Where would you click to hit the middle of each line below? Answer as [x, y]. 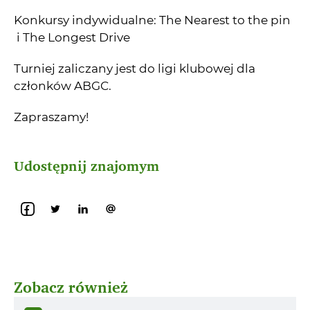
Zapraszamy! [51, 117]
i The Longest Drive [72, 38]
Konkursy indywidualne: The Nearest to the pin [152, 20]
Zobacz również [71, 288]
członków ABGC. [63, 86]
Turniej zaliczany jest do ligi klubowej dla [135, 69]
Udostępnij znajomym [86, 166]
